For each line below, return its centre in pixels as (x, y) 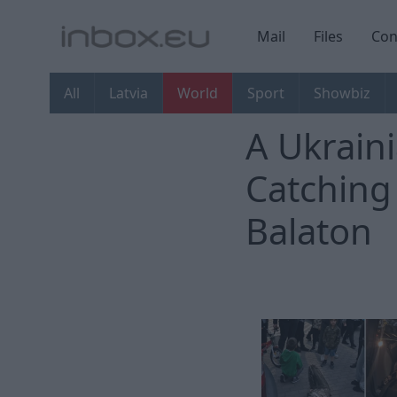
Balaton (309, 231)
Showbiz (342, 93)
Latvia (128, 93)
